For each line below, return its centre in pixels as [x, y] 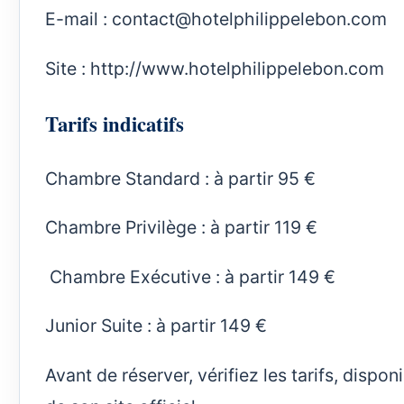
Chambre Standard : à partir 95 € [180, 178]
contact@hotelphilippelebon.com [249, 19]
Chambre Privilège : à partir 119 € [181, 228]
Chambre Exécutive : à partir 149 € [190, 276]
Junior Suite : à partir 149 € [156, 326]
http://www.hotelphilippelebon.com [237, 68]
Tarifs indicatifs [115, 123]
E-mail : [78, 19]
